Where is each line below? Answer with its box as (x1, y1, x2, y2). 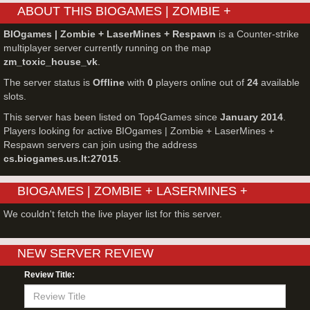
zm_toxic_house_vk (3, 56, 98, 67)
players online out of (153, 77, 247, 88)
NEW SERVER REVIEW (17, 246, 154, 260)
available (258, 77, 300, 88)
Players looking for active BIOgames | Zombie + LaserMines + (3, 125, 274, 136)
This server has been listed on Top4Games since (3, 111, 220, 122)
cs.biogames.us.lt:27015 (3, 153, 118, 164)
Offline (93, 77, 125, 88)
